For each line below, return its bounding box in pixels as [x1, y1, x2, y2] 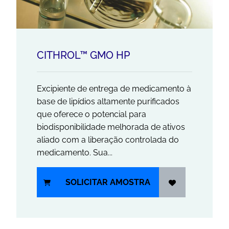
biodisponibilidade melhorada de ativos [37, 122, 185, 132]
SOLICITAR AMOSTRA [65, 177, 150, 188]
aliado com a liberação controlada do [37, 135, 179, 145]
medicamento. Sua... [37, 148, 112, 158]
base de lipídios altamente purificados [37, 97, 179, 107]
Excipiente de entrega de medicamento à [37, 84, 191, 94]
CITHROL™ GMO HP [37, 49, 130, 62]
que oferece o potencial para [37, 109, 146, 120]
